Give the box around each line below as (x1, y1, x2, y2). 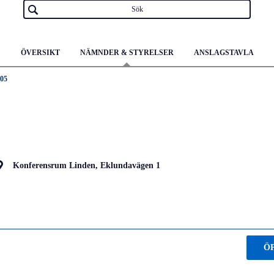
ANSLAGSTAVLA (193, 48, 254, 57)
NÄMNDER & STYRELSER (80, 48, 174, 57)
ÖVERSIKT (20, 48, 60, 57)
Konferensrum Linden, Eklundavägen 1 (13, 160, 160, 170)
